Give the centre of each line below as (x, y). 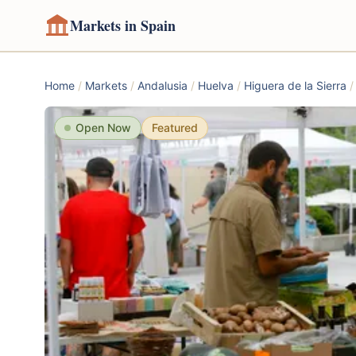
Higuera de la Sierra (295, 85)
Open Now (103, 128)
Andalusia (163, 85)
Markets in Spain (123, 25)
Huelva (216, 85)
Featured (175, 128)
